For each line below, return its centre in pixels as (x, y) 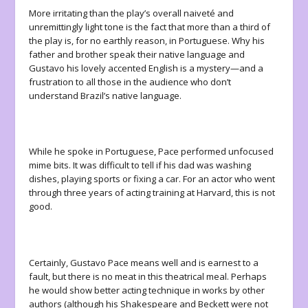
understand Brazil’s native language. (106, 95)
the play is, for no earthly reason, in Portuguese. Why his (147, 40)
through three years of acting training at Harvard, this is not (152, 193)
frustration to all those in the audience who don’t (130, 81)
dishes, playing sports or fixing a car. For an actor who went (152, 179)
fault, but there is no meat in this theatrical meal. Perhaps (148, 276)
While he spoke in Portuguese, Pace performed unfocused (152, 152)
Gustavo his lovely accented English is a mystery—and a (146, 68)
